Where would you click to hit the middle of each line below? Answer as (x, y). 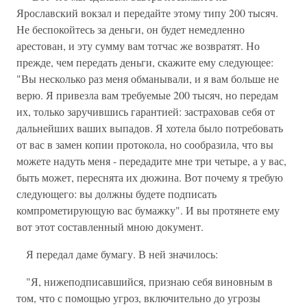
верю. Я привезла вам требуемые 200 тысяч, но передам (147, 95)
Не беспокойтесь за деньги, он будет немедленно (131, 29)
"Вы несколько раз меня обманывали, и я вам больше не (148, 78)
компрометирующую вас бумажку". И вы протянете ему (148, 210)
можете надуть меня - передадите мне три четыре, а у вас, (151, 161)
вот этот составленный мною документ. (110, 226)
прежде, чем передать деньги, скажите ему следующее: (145, 62)
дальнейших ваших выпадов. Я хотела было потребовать (150, 128)
